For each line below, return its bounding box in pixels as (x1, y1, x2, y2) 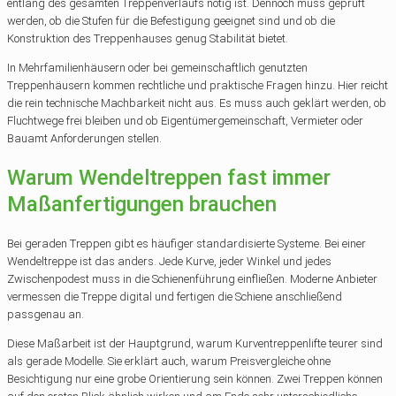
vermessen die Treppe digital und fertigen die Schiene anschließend (7, 290, 342, 304)
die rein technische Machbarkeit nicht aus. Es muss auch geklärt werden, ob (7, 95, 386, 110)
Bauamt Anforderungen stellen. (7, 131, 162, 145)
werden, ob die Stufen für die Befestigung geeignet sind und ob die (7, 13, 335, 27)
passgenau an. (7, 308, 84, 322)
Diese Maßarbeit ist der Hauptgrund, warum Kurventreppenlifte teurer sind (7, 337, 383, 351)
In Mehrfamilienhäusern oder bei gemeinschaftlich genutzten (7, 60, 308, 74)
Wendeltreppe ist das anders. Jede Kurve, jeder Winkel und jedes (7, 255, 331, 269)
